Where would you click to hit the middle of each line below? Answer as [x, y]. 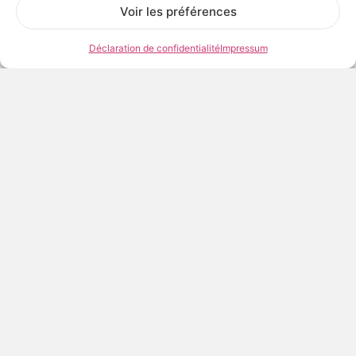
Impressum [244, 48]
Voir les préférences [178, 11]
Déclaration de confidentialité [154, 48]
